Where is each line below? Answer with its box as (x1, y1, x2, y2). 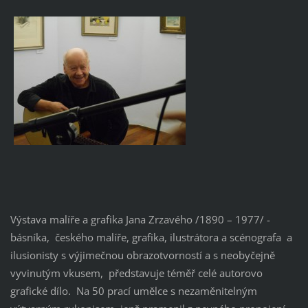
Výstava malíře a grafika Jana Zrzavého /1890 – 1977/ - (10, 212, 270, 227)
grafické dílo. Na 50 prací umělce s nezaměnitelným (10, 284, 257, 298)
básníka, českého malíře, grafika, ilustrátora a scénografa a (10, 230, 292, 245)
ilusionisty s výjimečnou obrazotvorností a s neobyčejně (10, 248, 275, 263)
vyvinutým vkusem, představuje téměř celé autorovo (10, 266, 263, 280)
